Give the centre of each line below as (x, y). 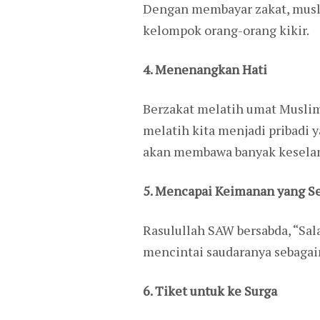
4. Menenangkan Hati (205, 69)
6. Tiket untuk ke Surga (210, 290)
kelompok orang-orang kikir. (226, 30)
